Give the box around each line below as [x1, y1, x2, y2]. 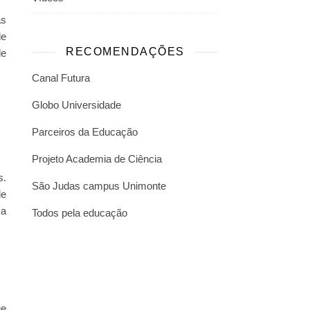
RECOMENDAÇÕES [66, 46, 185, 57]
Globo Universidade [32, 99, 121, 111]
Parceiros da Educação [32, 126, 138, 138]
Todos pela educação [32, 207, 127, 219]
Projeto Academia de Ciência [32, 153, 162, 165]
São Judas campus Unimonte [32, 180, 166, 192]
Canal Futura [32, 72, 90, 84]
